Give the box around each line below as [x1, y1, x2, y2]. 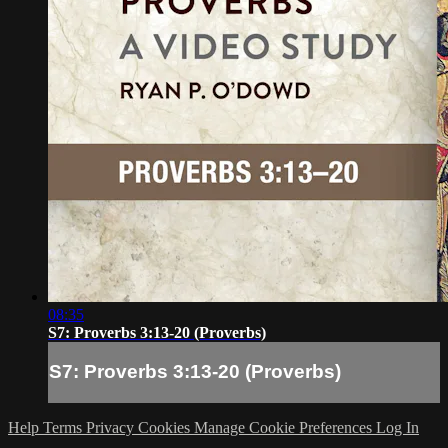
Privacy [86, 419, 138, 437]
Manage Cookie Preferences [194, 419, 376, 437]
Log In [376, 419, 419, 437]
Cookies [138, 419, 194, 437]
